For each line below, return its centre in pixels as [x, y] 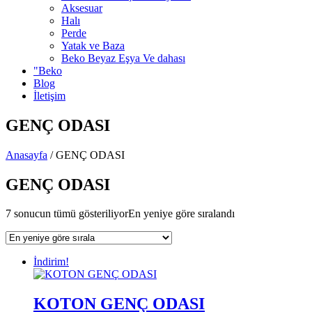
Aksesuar [82, 8]
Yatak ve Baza [93, 45]
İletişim [49, 95]
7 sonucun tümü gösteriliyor [67, 214]
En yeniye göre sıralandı [181, 214]
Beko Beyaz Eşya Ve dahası [123, 58]
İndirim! [51, 262]
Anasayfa [26, 155]
